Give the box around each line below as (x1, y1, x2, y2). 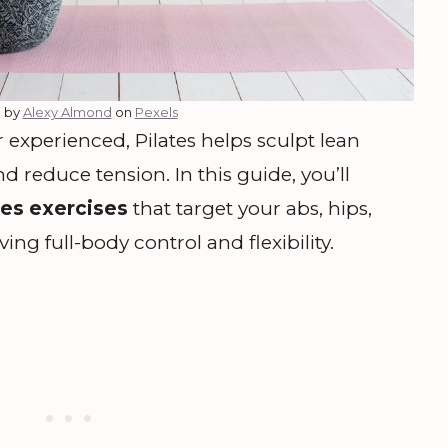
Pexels (134, 103, 178, 120)
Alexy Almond (22, 103, 112, 120)
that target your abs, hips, (128, 196, 372, 220)
